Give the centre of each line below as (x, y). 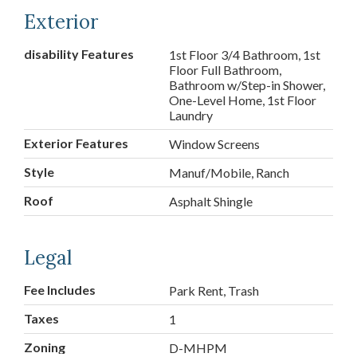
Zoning (45, 347)
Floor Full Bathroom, (226, 70)
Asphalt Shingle (211, 202)
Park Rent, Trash (214, 291)
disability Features (79, 54)
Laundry (191, 116)
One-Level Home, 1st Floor (243, 100)
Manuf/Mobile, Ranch (229, 173)
